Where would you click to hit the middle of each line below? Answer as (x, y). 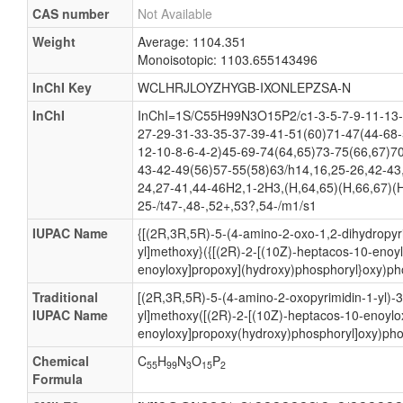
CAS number (71, 13)
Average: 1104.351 (192, 41)
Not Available (175, 13)
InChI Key (62, 87)
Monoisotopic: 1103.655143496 (228, 59)
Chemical (61, 361)
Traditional (65, 297)
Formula (58, 379)
